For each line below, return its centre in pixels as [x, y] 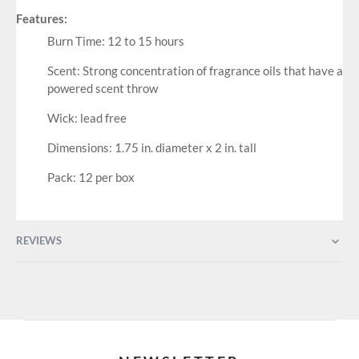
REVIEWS [39, 240]
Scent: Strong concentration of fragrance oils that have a [195, 71]
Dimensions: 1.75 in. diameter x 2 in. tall [151, 148]
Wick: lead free [87, 118]
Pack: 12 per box [91, 177]
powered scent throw [102, 89]
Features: [42, 19]
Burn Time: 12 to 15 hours [115, 41]
